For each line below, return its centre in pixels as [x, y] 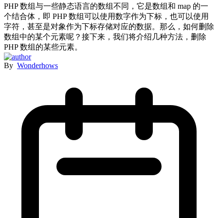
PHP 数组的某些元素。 [43, 47]
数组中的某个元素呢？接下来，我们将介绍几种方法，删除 [105, 36]
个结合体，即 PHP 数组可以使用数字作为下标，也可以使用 [106, 16]
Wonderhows [37, 65]
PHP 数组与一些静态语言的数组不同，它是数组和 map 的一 [106, 6]
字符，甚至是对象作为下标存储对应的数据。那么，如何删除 [109, 26]
